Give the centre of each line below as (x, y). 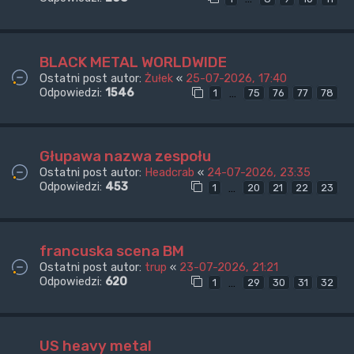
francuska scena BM (112, 251)
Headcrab (169, 173)
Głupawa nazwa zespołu (125, 156)
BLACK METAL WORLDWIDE (133, 62)
